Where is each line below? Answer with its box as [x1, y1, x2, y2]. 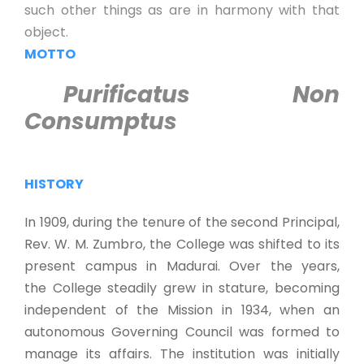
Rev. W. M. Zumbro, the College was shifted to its [24, 235, 340, 253]
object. [24, 23, 68, 41]
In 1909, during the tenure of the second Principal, [24, 213, 340, 232]
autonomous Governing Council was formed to [24, 323, 340, 341]
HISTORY [24, 175, 84, 193]
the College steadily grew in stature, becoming [24, 279, 340, 297]
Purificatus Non [63, 79, 340, 110]
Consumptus [24, 106, 177, 137]
